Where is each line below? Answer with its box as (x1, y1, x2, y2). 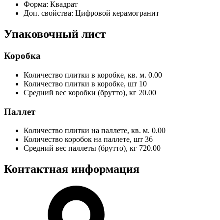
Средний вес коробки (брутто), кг (24, 88, 137, 97)
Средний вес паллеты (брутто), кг (24, 144, 137, 153)
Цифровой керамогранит (75, 9, 159, 18)
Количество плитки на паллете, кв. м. (24, 126, 150, 135)
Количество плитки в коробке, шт (24, 79, 137, 88)
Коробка (4, 51, 41, 61)
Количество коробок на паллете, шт (24, 135, 143, 144)
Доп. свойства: (24, 9, 73, 18)
